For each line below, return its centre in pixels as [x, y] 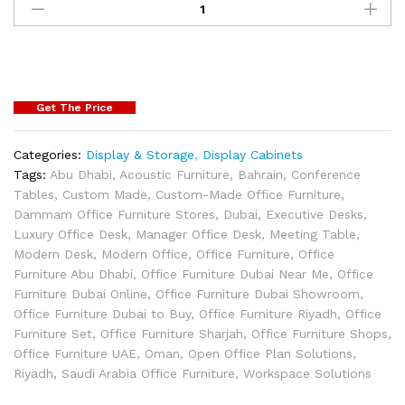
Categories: [50, 154]
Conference [326, 174]
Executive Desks [315, 214]
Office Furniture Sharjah [172, 333]
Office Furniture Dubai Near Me [235, 273]
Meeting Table [313, 234]
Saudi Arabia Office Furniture [148, 373]
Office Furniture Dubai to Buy [102, 313]
